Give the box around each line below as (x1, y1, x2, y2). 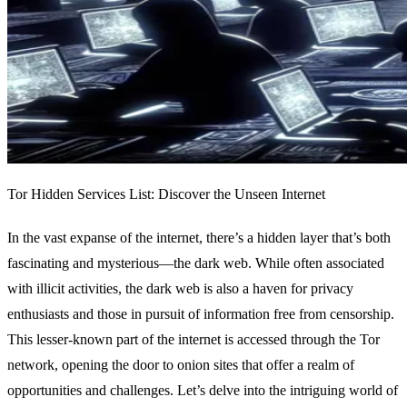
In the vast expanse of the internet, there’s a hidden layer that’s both (7, 230, 391, 246)
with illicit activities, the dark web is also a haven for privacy (7, 281, 353, 297)
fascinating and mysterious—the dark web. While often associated (7, 255, 384, 272)
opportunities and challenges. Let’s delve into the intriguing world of (7, 382, 398, 399)
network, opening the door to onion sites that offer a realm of (7, 357, 354, 373)
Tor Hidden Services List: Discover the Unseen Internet (7, 186, 325, 203)
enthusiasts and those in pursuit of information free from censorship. (7, 306, 394, 323)
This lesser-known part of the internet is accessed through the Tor (7, 332, 380, 348)
